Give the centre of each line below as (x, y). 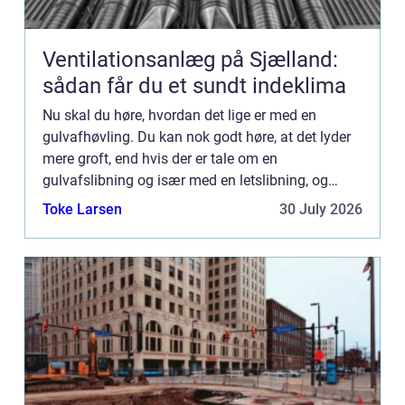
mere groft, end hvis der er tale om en (160, 159)
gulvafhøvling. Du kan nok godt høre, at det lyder (197, 137)
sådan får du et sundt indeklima (194, 86)
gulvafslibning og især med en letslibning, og (185, 181)
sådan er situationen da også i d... (150, 202)
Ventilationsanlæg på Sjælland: (190, 60)
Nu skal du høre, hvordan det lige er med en (179, 116)
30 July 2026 (321, 210)
